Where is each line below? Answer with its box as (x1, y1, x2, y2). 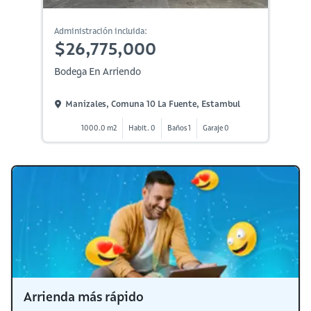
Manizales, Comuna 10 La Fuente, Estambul (65, 99, 240, 110)
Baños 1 (167, 123, 192, 133)
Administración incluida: (53, 25, 147, 36)
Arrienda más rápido (24, 288, 144, 305)
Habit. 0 (128, 123, 156, 133)
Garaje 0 (203, 123, 230, 133)
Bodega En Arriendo (53, 65, 141, 78)
